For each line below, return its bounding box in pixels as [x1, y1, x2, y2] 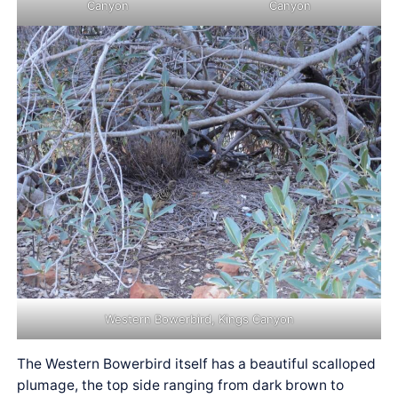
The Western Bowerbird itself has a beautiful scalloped [17, 354, 377, 372]
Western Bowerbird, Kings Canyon [104, 312, 294, 327]
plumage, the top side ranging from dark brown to [17, 376, 345, 394]
